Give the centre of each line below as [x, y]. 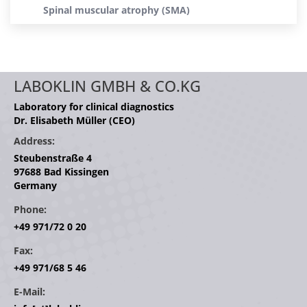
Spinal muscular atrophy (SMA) [116, 10]
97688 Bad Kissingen [61, 172]
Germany [35, 185]
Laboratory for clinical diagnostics [94, 107]
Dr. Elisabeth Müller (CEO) [74, 120]
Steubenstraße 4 [53, 158]
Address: [34, 141]
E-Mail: [29, 292]
